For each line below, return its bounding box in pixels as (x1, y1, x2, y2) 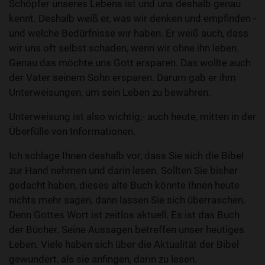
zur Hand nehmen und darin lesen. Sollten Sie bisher (9, 164, 238, 176)
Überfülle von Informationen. (9, 125, 135, 137)
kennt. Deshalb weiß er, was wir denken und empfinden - (9, 12, 256, 24)
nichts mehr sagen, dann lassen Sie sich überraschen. (9, 194, 245, 206)
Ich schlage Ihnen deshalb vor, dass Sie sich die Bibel (9, 150, 244, 161)
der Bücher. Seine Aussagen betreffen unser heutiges (9, 224, 244, 235)
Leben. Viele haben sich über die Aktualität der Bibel (9, 238, 239, 250)
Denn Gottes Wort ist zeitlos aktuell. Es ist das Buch (9, 209, 240, 221)
